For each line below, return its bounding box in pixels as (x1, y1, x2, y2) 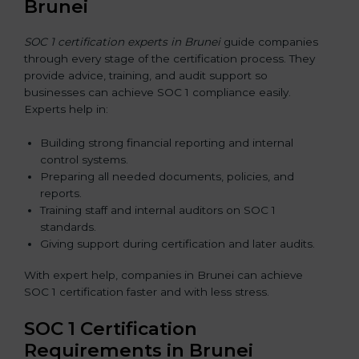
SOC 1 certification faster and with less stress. (24, 285, 269, 299)
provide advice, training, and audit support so (24, 68, 268, 82)
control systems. (40, 153, 128, 167)
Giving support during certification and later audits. (40, 237, 315, 251)
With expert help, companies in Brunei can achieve (24, 268, 303, 282)
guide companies (220, 34, 318, 48)
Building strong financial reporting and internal (40, 136, 293, 150)
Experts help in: (24, 102, 108, 115)
